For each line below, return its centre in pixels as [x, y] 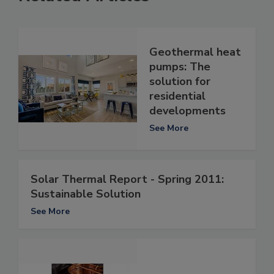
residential [177, 96]
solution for [180, 81]
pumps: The [180, 66]
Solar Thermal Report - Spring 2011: [127, 180]
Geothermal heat [195, 52]
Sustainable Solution [86, 194]
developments [187, 110]
